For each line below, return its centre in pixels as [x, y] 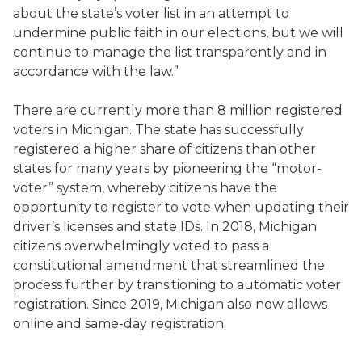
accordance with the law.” [96, 72]
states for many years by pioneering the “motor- [167, 168]
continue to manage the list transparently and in [170, 52]
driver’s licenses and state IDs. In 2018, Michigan [165, 227]
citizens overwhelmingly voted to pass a [141, 246]
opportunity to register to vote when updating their [181, 207]
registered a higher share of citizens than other [164, 149]
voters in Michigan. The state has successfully [158, 130]
